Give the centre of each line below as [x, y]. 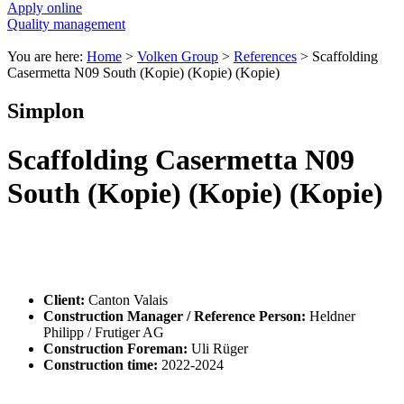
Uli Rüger [220, 349]
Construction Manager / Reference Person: [176, 317]
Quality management [66, 24]
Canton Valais [128, 300]
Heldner [332, 317]
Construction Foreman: [117, 349]
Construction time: [101, 365]
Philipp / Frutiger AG [104, 333]
